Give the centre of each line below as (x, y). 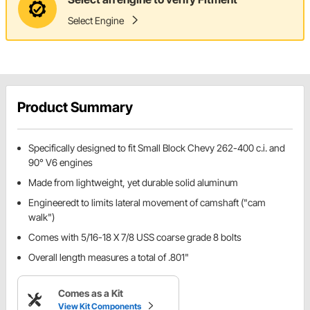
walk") (42, 217)
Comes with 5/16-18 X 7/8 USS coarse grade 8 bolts (135, 237)
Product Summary (75, 108)
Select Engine (96, 20)
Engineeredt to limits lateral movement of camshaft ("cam (147, 203)
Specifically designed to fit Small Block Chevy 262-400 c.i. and (157, 148)
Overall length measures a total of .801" (109, 257)
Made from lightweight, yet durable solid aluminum (133, 183)
